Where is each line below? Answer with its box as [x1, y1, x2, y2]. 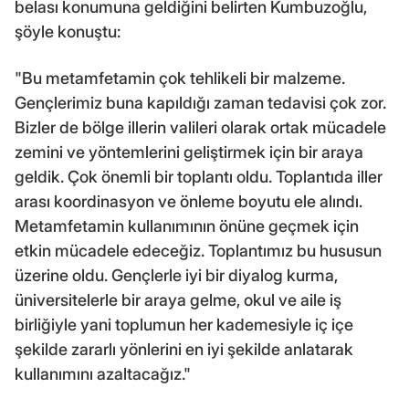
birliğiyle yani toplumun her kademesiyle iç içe [15, 315, 353, 335]
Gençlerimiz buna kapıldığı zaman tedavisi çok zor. [15, 93, 386, 113]
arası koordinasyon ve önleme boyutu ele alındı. [15, 192, 362, 212]
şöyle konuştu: [15, 22, 121, 42]
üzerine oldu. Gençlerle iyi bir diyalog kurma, [15, 266, 338, 286]
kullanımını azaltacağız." [15, 364, 191, 384]
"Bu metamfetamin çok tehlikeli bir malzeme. [15, 68, 345, 89]
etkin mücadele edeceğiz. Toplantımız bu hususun [15, 241, 382, 261]
